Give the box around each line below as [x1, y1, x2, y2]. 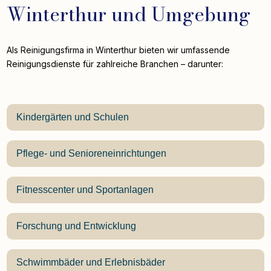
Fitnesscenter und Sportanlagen [16, 184, 154, 195]
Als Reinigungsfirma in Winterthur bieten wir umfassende [7, 44, 230, 55]
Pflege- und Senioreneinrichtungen [16, 148, 167, 158]
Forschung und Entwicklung [16, 220, 137, 231]
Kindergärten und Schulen [16, 111, 129, 122]
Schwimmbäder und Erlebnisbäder [16, 256, 166, 267]
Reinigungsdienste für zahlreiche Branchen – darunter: [7, 58, 224, 69]
